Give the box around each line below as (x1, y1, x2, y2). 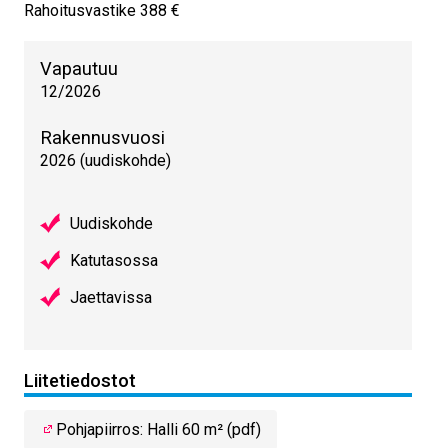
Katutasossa (70, 251, 158, 271)
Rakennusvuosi (40, 127, 165, 149)
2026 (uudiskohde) (40, 151, 171, 171)
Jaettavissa (70, 288, 152, 308)
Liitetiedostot (24, 369, 136, 391)
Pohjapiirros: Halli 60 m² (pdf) (56, 420, 261, 440)
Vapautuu (40, 58, 118, 80)
